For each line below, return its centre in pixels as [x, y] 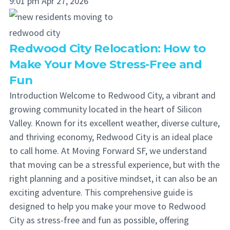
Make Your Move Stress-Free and [106, 64]
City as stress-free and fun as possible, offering [99, 220]
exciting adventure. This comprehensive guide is [101, 192]
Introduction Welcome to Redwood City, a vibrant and [112, 95]
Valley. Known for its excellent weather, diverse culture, [114, 123]
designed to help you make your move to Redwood [108, 206]
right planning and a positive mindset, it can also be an [113, 178]
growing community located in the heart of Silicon [106, 109]
